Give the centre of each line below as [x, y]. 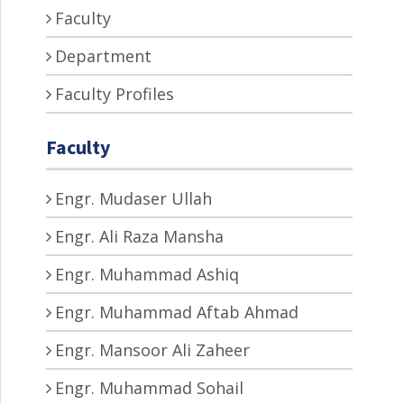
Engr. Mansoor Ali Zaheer [152, 349]
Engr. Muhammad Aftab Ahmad [177, 312]
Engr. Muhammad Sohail [149, 387]
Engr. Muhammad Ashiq [147, 274]
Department [103, 55]
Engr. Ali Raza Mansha [139, 236]
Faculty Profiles [115, 93]
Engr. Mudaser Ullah [133, 198]
